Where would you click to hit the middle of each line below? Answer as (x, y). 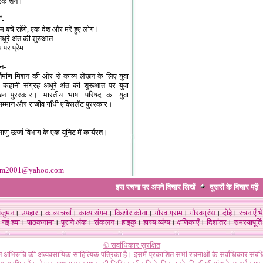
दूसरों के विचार (229, 187)
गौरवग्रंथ (202, 213)
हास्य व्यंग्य (156, 222)
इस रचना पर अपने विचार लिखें (156, 187)
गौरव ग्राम (168, 213)
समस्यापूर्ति (247, 222)
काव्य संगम (93, 213)
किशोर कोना (131, 213)
